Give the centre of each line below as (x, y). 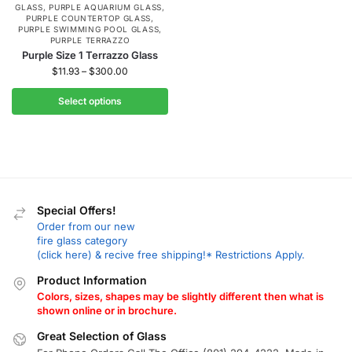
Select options (90, 101)
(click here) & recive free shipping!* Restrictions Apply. (171, 254)
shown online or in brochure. (107, 311)
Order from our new (86, 226)
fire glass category (82, 240)
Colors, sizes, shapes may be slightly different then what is (180, 297)
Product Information (92, 280)
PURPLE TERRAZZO (90, 40)
